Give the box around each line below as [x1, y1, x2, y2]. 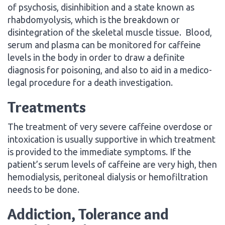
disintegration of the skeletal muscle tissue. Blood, [8, 27, 212, 37]
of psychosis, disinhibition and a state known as [8, 2, 194, 12]
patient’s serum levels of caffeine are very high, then [8, 159, 217, 169]
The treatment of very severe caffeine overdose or [8, 121, 212, 132]
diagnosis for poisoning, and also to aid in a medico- [8, 64, 212, 75]
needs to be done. [8, 184, 79, 194]
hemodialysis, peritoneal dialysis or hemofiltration [8, 171, 208, 182]
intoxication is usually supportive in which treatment [8, 134, 215, 144]
